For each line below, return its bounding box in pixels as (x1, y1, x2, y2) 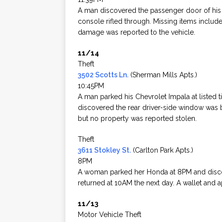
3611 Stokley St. (78, 146, 131, 155)
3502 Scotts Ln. (78, 71, 128, 79)
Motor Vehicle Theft (78, 211, 141, 219)
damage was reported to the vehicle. (78, 28, 195, 37)
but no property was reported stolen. (78, 114, 197, 123)
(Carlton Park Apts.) (131, 146, 193, 155)
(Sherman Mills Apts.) (128, 71, 197, 79)
